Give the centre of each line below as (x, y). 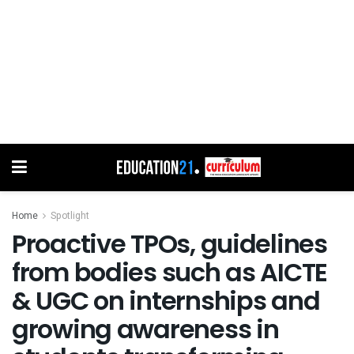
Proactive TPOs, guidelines (169, 243)
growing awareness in (145, 329)
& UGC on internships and (166, 300)
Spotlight (70, 215)
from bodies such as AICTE (169, 272)
